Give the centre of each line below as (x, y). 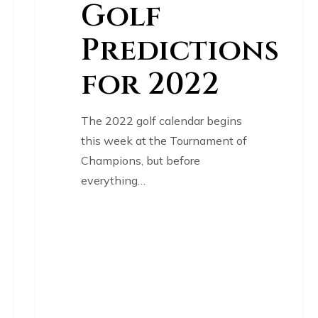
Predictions (180, 50)
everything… (113, 180)
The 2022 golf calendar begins (161, 120)
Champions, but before (140, 160)
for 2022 (150, 84)
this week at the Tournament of (164, 140)
